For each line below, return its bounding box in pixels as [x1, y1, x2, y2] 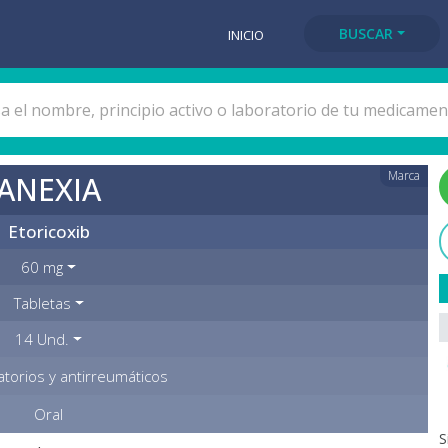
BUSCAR [339, 24, 394, 43]
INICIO [228, 25, 265, 44]
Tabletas [13, 293, 71, 313]
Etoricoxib [7, 220, 90, 243]
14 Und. [15, 329, 70, 349]
